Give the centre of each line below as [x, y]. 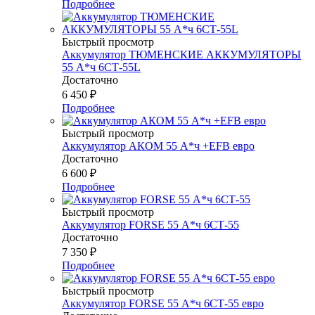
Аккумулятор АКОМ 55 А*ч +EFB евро [158, 146]
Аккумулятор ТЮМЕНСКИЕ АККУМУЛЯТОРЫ [181, 54]
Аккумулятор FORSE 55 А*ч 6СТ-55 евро [163, 303]
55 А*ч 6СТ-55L [101, 67]
